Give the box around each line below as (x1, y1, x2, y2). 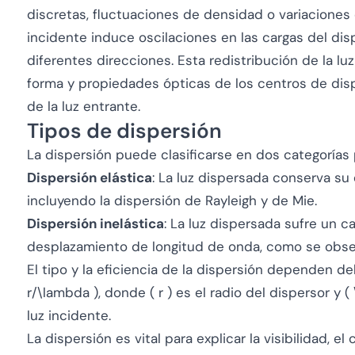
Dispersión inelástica (27, 215, 164, 232)
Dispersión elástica (27, 169, 152, 186)
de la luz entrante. (27, 97, 140, 115)
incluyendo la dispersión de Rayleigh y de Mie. (27, 192, 317, 209)
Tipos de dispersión (27, 117, 222, 144)
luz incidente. (27, 307, 111, 324)
